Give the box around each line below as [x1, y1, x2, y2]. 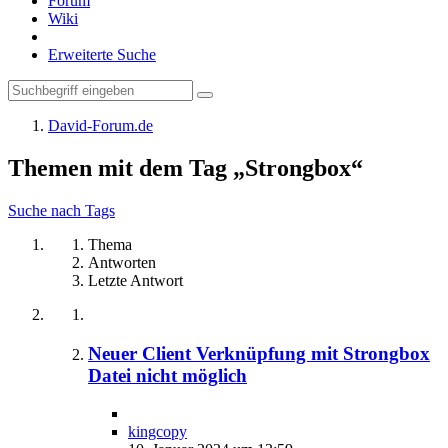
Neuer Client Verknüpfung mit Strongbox [88, 342, 430, 364]
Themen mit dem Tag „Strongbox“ [8, 154, 363, 181]
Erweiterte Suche [48, 46, 156, 63]
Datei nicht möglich [88, 364, 247, 386]
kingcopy [128, 423, 187, 441]
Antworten [88, 253, 156, 271]
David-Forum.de [48, 117, 153, 134]
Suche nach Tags [8, 201, 115, 219]
